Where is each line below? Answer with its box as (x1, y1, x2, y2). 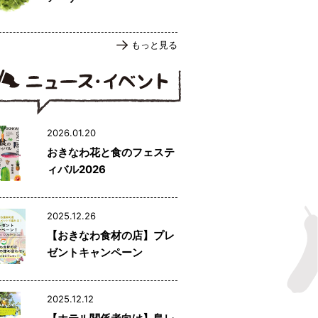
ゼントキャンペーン (47, 246, 143, 260)
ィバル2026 (47, 163, 106, 177)
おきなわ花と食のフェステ (47, 146, 175, 160)
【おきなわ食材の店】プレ (47, 229, 175, 243)
